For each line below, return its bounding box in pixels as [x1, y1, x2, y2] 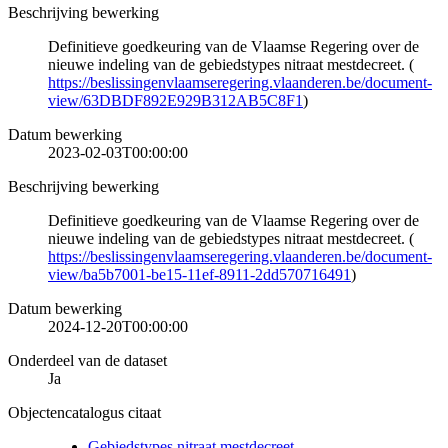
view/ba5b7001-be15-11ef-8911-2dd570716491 [48, 265, 351, 283]
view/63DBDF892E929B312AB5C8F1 [48, 91, 303, 109]
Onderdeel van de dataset [8, 351, 167, 369]
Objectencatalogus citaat [8, 403, 161, 421]
